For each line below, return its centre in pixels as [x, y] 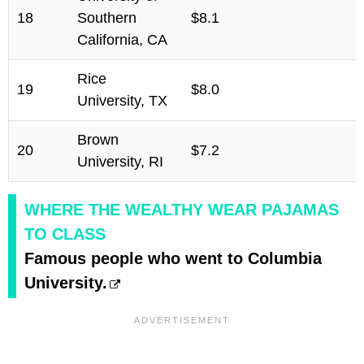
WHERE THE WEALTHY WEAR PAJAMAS [182, 209]
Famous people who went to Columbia [173, 258]
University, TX [122, 100]
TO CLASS [65, 234]
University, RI [120, 161]
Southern [107, 17]
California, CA [122, 39]
